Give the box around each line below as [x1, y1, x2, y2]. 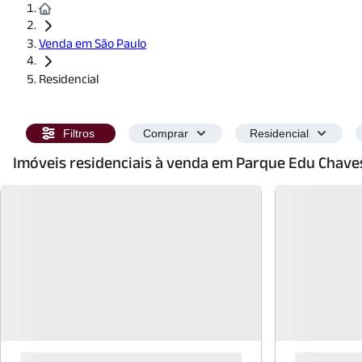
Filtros [63, 127, 95, 140]
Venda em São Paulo [39, 36, 146, 50]
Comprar [143, 127, 188, 140]
